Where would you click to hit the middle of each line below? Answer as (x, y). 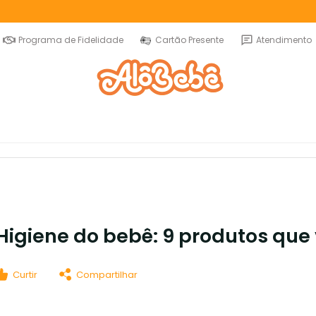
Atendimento (284, 40)
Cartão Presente (187, 40)
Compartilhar (107, 274)
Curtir (25, 274)
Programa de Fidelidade (71, 40)
